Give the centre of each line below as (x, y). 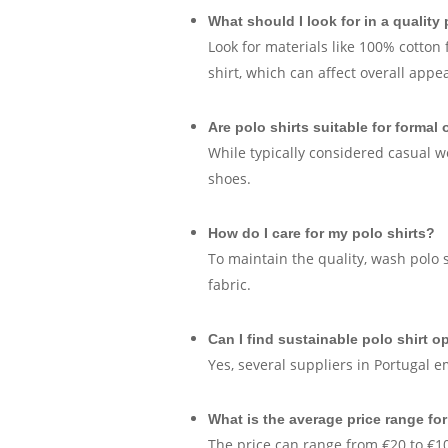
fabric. (229, 284)
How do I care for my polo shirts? (321, 233)
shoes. (229, 178)
